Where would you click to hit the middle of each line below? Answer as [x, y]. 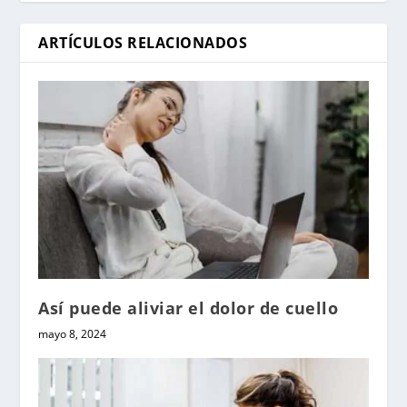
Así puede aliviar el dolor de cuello [189, 308]
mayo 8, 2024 [73, 334]
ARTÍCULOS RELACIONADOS [143, 43]
